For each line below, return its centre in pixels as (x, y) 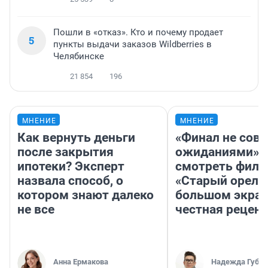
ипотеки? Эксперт (71, 166)
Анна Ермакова (81, 261)
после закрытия (66, 152)
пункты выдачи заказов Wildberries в (133, 44)
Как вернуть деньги (76, 137)
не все (36, 209)
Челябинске (79, 56)
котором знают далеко (86, 195)
